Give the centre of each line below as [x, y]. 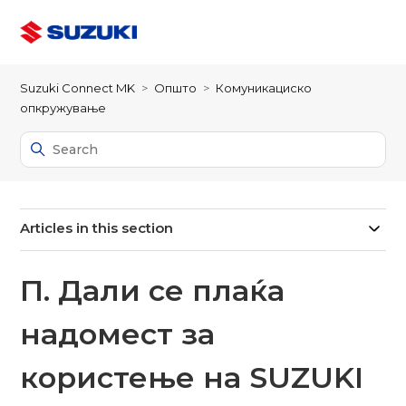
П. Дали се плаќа [153, 290]
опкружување [63, 108]
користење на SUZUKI [192, 377]
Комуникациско [264, 88]
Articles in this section [97, 228]
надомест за [118, 334]
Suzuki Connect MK [78, 88]
